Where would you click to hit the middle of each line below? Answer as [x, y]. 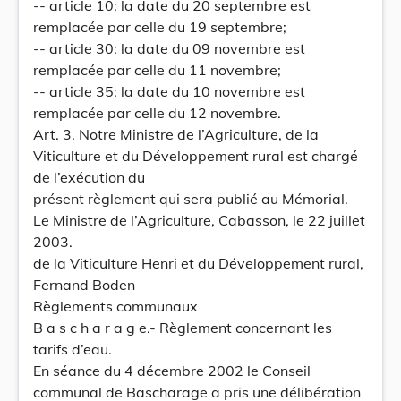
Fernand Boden [84, 285]
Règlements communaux [115, 306]
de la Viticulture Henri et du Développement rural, [198, 263]
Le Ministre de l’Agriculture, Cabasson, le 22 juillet [199, 220]
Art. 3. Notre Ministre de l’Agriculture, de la [176, 134]
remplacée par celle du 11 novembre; [157, 70]
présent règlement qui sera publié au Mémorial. [191, 199]
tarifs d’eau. [73, 349]
